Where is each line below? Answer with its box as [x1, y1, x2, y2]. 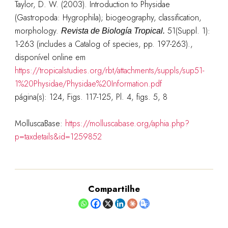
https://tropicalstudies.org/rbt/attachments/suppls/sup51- [14, 65, 204, 76]
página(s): [14, 91, 49, 103]
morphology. [14, 25, 61, 37]
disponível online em [14, 51, 85, 63]
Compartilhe [88, 183, 140, 195]
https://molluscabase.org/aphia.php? [65, 118, 189, 129]
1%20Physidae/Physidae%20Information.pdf [14, 78, 162, 90]
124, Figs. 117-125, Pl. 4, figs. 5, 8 [49, 91, 167, 103]
